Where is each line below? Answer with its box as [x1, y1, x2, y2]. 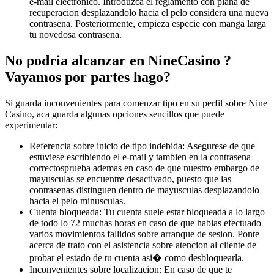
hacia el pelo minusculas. [29, 195, 125, 206]
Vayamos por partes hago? [5, 68, 171, 85]
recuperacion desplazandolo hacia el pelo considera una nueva [29, 7, 268, 18]
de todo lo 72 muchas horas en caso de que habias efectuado [29, 217, 261, 228]
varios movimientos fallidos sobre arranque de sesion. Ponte [29, 228, 259, 239]
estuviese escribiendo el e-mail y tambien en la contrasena [29, 151, 251, 162]
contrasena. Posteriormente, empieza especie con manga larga [29, 18, 266, 29]
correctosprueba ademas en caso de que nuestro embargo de [29, 162, 259, 173]
